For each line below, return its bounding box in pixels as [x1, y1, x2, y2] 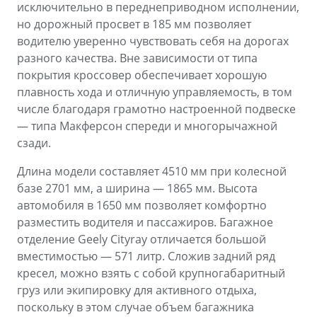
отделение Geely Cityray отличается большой [17, 231, 266, 248]
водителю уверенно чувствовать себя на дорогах [17, 33, 289, 50]
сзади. [17, 135, 51, 151]
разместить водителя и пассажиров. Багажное [17, 214, 273, 231]
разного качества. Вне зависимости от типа [17, 50, 258, 67]
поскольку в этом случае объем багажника [17, 299, 254, 316]
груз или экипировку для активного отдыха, [17, 282, 257, 299]
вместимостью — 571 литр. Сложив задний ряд [17, 248, 275, 265]
